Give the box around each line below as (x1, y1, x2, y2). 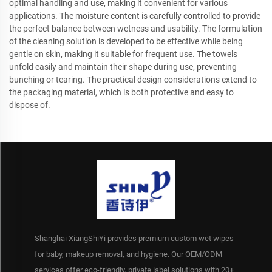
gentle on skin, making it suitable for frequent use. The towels (9, 49, 237, 59)
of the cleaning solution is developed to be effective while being (9, 36, 243, 46)
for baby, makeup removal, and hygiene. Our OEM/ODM (34, 249, 222, 259)
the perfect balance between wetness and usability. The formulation (9, 23, 262, 33)
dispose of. (9, 100, 50, 110)
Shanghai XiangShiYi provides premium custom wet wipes (34, 233, 234, 243)
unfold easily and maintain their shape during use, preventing (9, 61, 237, 72)
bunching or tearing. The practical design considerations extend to (9, 74, 257, 84)
